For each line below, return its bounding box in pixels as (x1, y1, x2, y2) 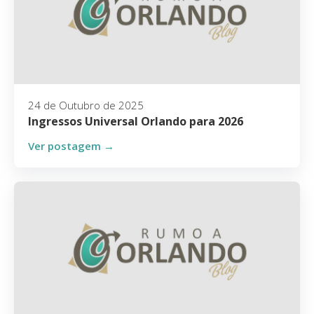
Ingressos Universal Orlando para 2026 (28, 114, 243, 129)
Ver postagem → (28, 139, 114, 153)
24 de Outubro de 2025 (28, 98, 144, 112)
